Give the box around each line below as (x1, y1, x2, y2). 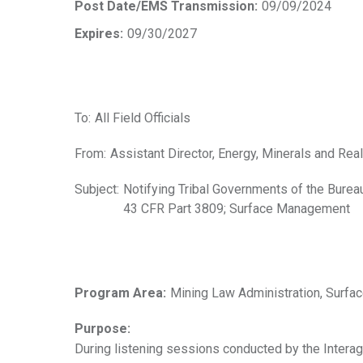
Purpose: (75, 321, 130, 336)
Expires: (75, 26, 123, 41)
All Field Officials (95, 110, 190, 126)
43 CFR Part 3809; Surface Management (123, 201, 350, 216)
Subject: (75, 181, 119, 197)
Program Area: (75, 285, 166, 301)
